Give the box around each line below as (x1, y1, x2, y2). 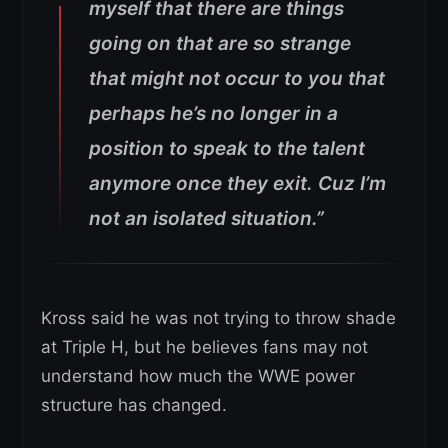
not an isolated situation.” (89, 206, 324, 230)
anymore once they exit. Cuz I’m (89, 171, 386, 195)
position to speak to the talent (89, 136, 365, 160)
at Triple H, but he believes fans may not (41, 336, 368, 357)
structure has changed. (41, 394, 227, 415)
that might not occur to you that (89, 66, 385, 90)
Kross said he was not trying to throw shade (41, 307, 396, 328)
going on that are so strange (89, 31, 351, 55)
